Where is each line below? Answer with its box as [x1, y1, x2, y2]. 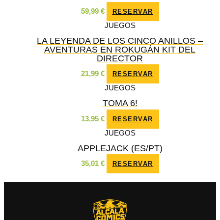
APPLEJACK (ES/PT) [77, 142, 163, 153]
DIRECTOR [97, 53, 143, 64]
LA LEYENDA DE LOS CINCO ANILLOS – [37, 35, 203, 46]
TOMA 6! [102, 98, 137, 109]
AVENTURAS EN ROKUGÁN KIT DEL [44, 44, 195, 55]
